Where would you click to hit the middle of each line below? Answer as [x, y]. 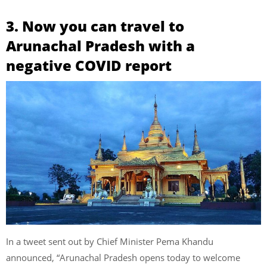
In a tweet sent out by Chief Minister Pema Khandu [110, 241]
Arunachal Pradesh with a [100, 46]
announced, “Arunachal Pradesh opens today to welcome [123, 257]
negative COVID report [89, 66]
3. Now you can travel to [95, 26]
